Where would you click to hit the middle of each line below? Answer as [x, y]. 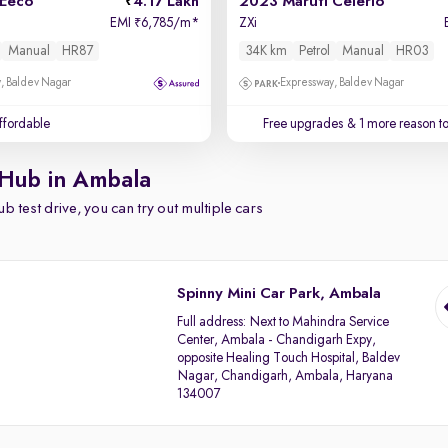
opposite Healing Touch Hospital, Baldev [289, 358]
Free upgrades [302, 124]
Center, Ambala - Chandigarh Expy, [277, 340]
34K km [265, 51]
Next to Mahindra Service [319, 322]
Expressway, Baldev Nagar [341, 83]
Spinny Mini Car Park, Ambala [279, 294]
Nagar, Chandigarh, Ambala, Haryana [285, 376]
